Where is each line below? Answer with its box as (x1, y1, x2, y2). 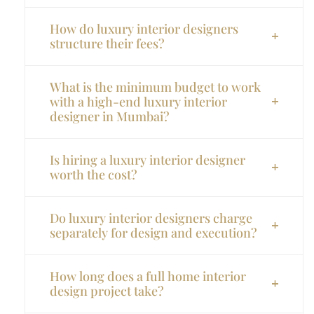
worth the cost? (50, 165, 137, 183)
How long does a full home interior (50, 267, 246, 285)
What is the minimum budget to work (50, 78, 261, 95)
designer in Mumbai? (50, 107, 170, 125)
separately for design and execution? (50, 224, 257, 241)
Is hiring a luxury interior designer (50, 151, 245, 168)
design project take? (50, 282, 164, 299)
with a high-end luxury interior (50, 93, 227, 110)
